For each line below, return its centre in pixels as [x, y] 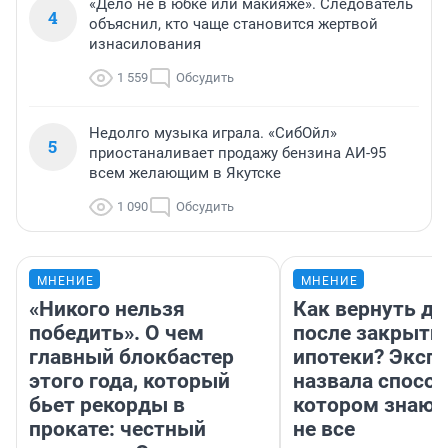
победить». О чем [116, 333]
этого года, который [129, 381]
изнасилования [145, 44]
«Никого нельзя [107, 309]
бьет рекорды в [107, 405]
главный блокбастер [131, 357]
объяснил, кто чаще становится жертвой [233, 24]
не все [324, 429]
